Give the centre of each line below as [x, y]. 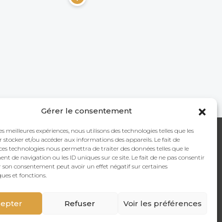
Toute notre [33, 161]
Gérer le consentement [87, 111]
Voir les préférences [162, 203]
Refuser [80, 203]
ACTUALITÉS [33, 140]
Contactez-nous [123, 161]
